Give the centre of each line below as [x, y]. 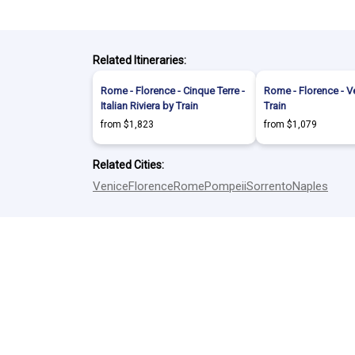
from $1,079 [290, 124]
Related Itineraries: [139, 60]
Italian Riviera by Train [149, 106]
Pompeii [225, 186]
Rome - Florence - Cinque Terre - [173, 91]
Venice [111, 186]
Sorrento [269, 186]
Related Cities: [128, 165]
